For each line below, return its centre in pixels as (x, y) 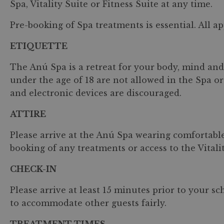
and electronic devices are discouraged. (96, 93)
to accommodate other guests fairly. (88, 203)
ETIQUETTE (39, 46)
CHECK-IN (33, 169)
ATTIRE (28, 114)
